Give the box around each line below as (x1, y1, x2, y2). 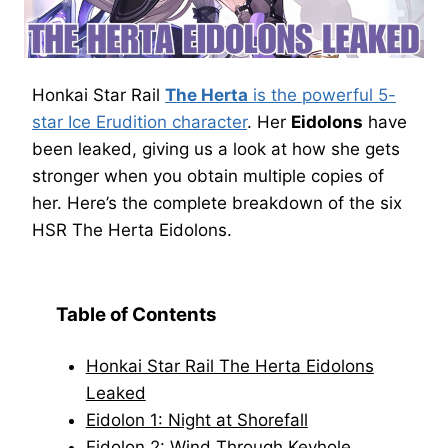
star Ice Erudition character (32, 112, 247, 132)
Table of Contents (56, 303, 217, 326)
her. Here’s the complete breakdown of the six (32, 193, 402, 213)
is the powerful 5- (248, 85, 396, 105)
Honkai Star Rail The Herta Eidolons (85, 356, 374, 376)
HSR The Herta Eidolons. (32, 220, 232, 240)
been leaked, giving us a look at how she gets (32, 139, 400, 159)
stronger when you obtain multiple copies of (32, 166, 384, 186)
